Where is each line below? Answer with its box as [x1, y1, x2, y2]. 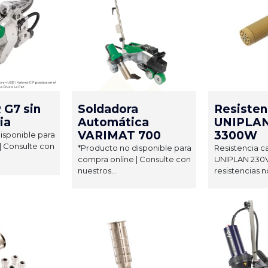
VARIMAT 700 [78, 128, 161, 142]
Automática [78, 115, 149, 129]
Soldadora [78, 102, 138, 116]
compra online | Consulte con [78, 154, 191, 164]
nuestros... [78, 165, 117, 175]
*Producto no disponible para [78, 142, 191, 153]
